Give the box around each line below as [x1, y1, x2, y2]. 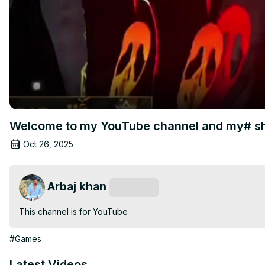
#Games [9, 233, 41, 244]
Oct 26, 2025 [23, 138, 73, 149]
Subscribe [115, 182, 153, 192]
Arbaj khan [47, 179, 106, 193]
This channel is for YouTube [19, 206, 128, 216]
